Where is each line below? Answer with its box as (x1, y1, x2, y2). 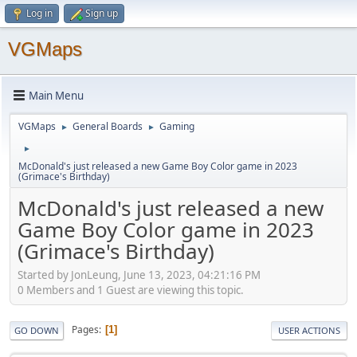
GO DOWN (14, 324, 59, 336)
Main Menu (29, 88, 84, 103)
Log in (26, 6, 53, 20)
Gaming (159, 120, 194, 133)
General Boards (73, 120, 143, 133)
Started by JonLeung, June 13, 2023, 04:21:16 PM (18, 267, 261, 282)
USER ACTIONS (278, 324, 340, 336)
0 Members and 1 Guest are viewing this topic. (18, 282, 244, 297)
